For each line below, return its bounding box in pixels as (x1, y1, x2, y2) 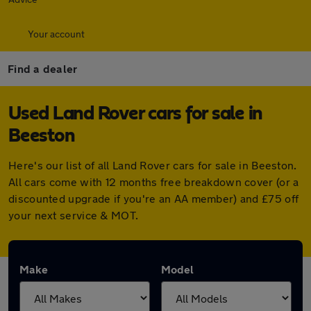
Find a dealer (8, 62, 78, 75)
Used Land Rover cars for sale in (8, 104, 262, 124)
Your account (28, 28, 85, 40)
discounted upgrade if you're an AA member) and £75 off (8, 192, 299, 205)
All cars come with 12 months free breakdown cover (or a (8, 175, 299, 188)
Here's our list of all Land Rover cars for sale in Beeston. (8, 158, 297, 171)
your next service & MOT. (8, 208, 139, 221)
